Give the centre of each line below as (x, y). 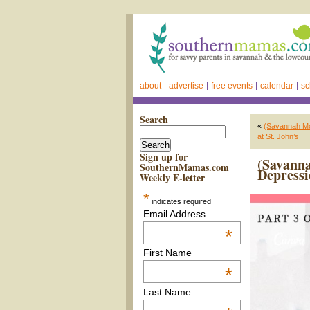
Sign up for (164, 157)
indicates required (180, 201)
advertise (186, 86)
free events (232, 86)
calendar (277, 86)
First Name (167, 253)
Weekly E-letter (172, 177)
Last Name (167, 292)
